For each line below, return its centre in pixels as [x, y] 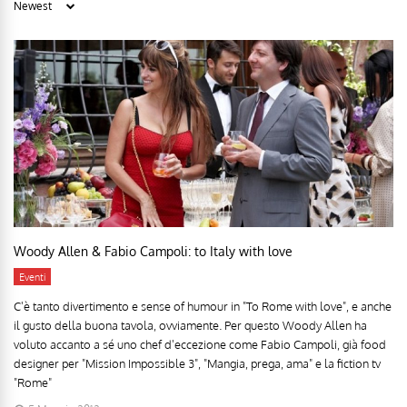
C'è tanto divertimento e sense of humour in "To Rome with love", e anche [203, 307]
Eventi [32, 278]
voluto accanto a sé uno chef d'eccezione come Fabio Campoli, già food [200, 345]
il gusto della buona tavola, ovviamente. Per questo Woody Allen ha [190, 326]
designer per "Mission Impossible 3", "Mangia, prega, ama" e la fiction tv [197, 364]
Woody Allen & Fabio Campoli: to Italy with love [153, 252]
